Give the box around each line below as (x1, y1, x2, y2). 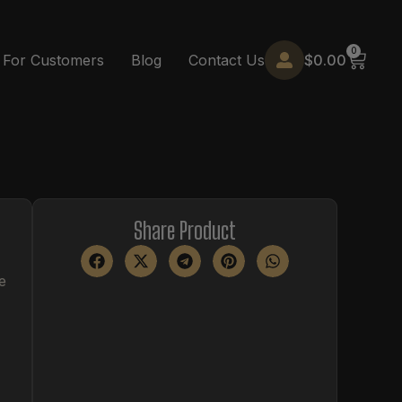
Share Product (134, 215, 237, 245)
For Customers (3, 50, 104, 69)
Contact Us (188, 50, 265, 69)
